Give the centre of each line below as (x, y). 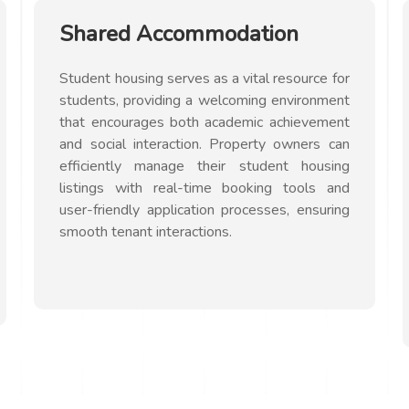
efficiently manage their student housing (204, 166)
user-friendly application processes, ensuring (204, 210)
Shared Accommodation (179, 34)
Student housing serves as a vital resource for (204, 79)
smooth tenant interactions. (146, 232)
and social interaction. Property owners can (204, 144)
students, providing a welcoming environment (204, 100)
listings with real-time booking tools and (204, 188)
